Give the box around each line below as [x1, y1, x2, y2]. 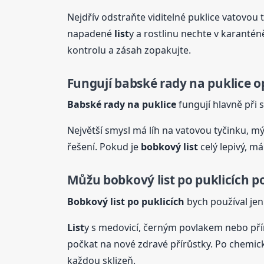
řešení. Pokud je [67, 140, 141, 154]
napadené [67, 27, 114, 40]
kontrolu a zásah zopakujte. [67, 43, 191, 57]
